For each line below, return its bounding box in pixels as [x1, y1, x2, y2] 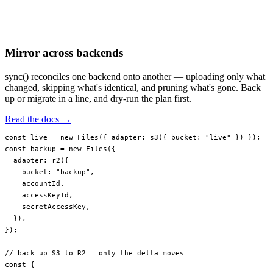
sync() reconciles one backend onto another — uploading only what [5, 71, 265, 82]
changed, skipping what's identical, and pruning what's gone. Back [5, 82, 261, 93]
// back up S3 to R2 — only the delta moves [5, 249, 184, 258]
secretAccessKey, [5, 202, 90, 211]
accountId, [5, 179, 65, 188]
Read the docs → [5, 113, 71, 124]
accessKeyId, [5, 191, 73, 200]
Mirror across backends [5, 46, 123, 59]
